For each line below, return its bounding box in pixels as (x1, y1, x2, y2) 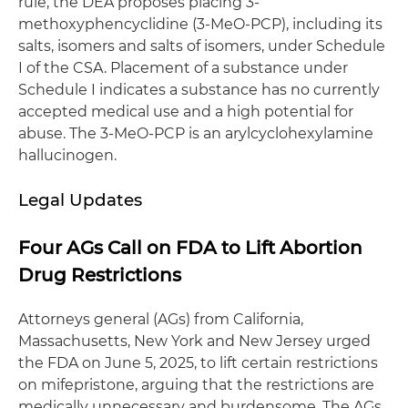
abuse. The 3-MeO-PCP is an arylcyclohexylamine (18, 124, 373, 142)
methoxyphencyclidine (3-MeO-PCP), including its (18, 15, 382, 33)
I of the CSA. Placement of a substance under (18, 58, 348, 76)
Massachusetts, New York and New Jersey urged (18, 331, 371, 350)
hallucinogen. (18, 146, 117, 164)
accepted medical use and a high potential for (18, 102, 353, 120)
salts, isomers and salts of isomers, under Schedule (18, 36, 385, 55)
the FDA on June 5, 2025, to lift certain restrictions (18, 353, 378, 372)
